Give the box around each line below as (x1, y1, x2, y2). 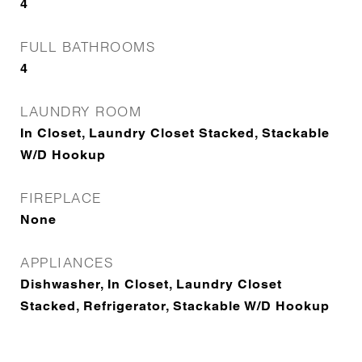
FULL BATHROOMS (20, 38, 155, 55)
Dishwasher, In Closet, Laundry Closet (20, 276, 282, 292)
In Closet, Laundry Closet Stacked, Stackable (20, 125, 330, 141)
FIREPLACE (20, 189, 102, 206)
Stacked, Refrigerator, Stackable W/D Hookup (20, 298, 330, 314)
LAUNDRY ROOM (20, 103, 141, 120)
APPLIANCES (20, 254, 113, 271)
